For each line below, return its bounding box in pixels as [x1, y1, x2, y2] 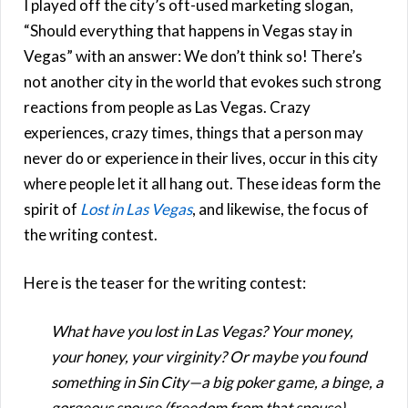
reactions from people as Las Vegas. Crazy [24, 97, 311, 117]
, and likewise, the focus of [192, 199, 369, 219]
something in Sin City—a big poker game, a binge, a [51, 372, 383, 392]
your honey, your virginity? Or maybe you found [51, 346, 367, 366]
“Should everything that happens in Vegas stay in [24, 20, 352, 40]
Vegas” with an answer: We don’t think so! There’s [24, 46, 362, 66]
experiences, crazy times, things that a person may [24, 122, 363, 142]
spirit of [24, 199, 80, 219]
